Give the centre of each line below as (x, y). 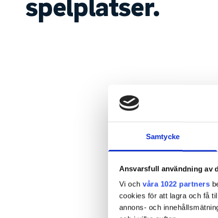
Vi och (131, 184)
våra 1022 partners (176, 184)
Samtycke (163, 137)
